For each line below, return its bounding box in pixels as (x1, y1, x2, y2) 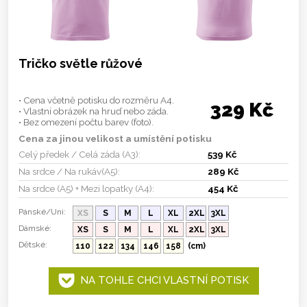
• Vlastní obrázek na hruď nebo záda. (19, 105, 169, 116)
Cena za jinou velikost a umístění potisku (19, 132, 212, 144)
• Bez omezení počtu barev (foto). (19, 116, 153, 127)
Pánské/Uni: (19, 206, 66, 217)
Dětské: (19, 239, 47, 249)
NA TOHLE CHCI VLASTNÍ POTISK (74, 274, 249, 286)
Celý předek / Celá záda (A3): (19, 148, 140, 160)
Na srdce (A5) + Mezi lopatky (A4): (19, 182, 154, 194)
